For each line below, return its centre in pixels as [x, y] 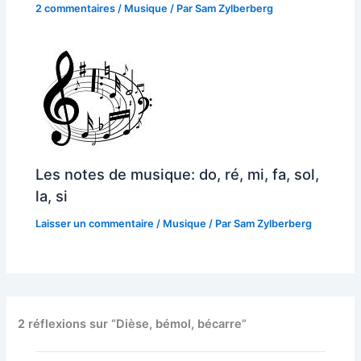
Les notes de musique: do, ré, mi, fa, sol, [178, 174]
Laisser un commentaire [95, 223]
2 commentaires [76, 8]
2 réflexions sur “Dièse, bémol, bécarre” [133, 324]
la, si [52, 195]
